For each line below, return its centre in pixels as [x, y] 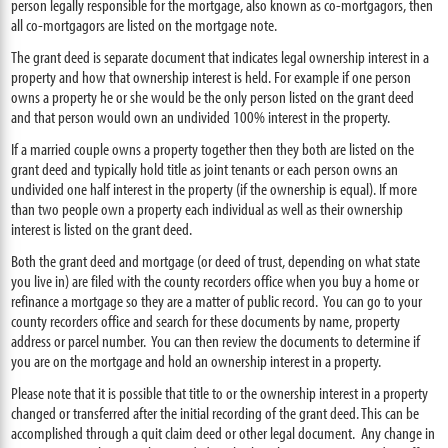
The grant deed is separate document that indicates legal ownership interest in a [220, 56]
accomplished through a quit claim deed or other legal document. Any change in [223, 432]
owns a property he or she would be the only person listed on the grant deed [213, 96]
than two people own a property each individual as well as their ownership [207, 208]
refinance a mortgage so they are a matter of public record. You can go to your [217, 300]
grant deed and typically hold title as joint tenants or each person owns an [205, 168]
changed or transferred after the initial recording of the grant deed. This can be [215, 412]
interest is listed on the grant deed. [102, 228]
